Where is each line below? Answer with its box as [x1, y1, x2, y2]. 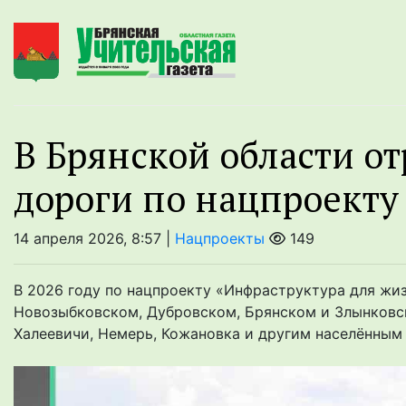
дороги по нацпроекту [14, 174, 399, 223]
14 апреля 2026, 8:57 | [14, 229, 175, 248]
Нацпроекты [175, 229, 265, 248]
